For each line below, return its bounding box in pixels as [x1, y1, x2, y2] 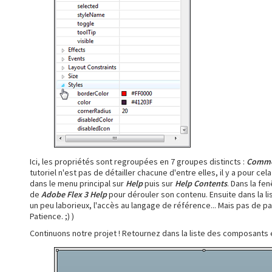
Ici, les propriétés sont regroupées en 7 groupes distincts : [30, 155, 246, 167]
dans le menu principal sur [30, 177, 126, 189]
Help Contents [175, 177, 227, 189]
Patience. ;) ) [30, 210, 74, 222]
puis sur [143, 177, 175, 189]
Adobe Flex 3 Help [41, 188, 107, 200]
